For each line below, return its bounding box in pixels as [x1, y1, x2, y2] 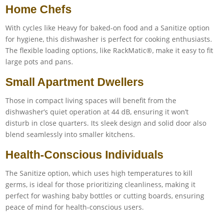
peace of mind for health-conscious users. [5, 202, 144, 212]
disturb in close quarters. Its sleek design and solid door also [5, 118, 207, 128]
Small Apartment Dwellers [5, 75, 144, 88]
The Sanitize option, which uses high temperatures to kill [5, 168, 193, 178]
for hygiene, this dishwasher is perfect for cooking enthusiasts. [5, 34, 213, 44]
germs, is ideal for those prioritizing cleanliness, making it [5, 179, 196, 189]
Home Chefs [5, 2, 72, 16]
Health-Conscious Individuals [5, 148, 164, 161]
